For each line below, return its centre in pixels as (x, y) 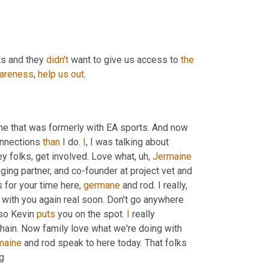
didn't (57, 60)
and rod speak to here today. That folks (104, 243)
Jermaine (172, 156)
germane (102, 185)
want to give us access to (125, 60)
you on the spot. (91, 214)
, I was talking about (127, 142)
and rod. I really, (154, 185)
